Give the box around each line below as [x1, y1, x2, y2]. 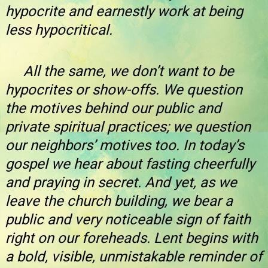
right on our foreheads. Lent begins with [5, 230, 258, 247]
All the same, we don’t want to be [5, 63, 234, 80]
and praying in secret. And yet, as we [5, 174, 237, 191]
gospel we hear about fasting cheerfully [5, 156, 255, 173]
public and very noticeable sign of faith [5, 211, 251, 229]
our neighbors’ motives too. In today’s [5, 137, 244, 154]
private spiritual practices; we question [5, 118, 251, 136]
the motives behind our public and [5, 100, 221, 117]
